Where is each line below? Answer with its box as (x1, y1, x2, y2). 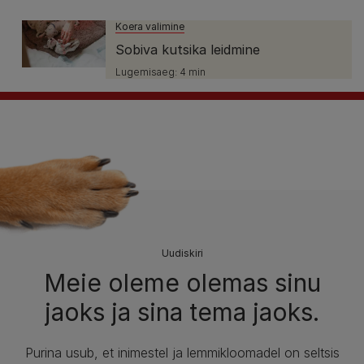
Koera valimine (115, 19, 184, 32)
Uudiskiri (161, 246, 203, 259)
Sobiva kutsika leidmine (115, 41, 260, 58)
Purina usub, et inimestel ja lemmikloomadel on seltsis (24, 344, 340, 361)
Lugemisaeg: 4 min (115, 65, 206, 78)
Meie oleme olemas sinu (43, 267, 321, 297)
